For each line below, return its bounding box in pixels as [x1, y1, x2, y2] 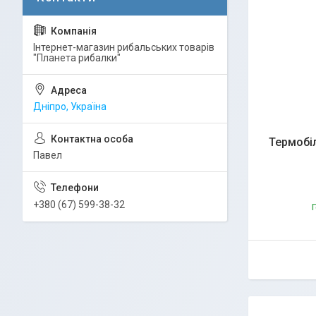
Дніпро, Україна [33, 100, 107, 112]
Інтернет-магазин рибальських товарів [33, 41, 214, 53]
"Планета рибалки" [33, 51, 121, 63]
